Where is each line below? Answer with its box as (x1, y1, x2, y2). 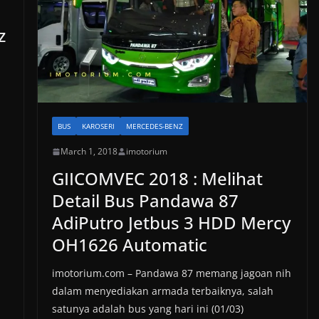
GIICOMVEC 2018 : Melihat (51, 167, 263, 190)
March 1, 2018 (60, 145, 117, 157)
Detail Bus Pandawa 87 (51, 189, 239, 212)
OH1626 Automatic (51, 233, 207, 256)
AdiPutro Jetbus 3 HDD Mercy (51, 211, 291, 234)
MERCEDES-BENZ (125, 121, 183, 131)
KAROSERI (81, 121, 115, 131)
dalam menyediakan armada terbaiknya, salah (51, 284, 273, 298)
